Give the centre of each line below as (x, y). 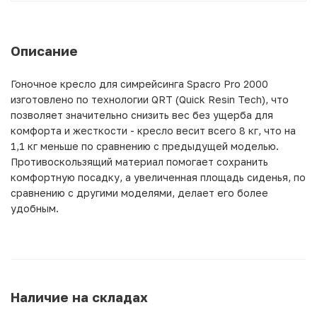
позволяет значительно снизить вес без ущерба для (142, 115)
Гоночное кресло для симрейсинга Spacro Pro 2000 (139, 83)
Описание (44, 51)
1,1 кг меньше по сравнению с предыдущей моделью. (145, 146)
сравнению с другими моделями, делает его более (139, 192)
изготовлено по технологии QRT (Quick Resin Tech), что (150, 99)
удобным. (35, 208)
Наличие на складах (79, 297)
